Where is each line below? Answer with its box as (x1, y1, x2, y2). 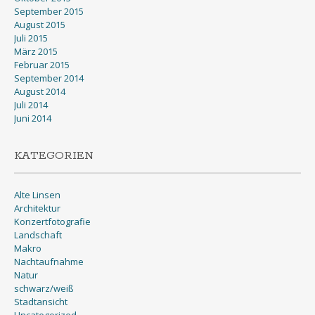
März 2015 (14, 45, 58, 58)
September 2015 (14, 5, 84, 18)
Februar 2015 (14, 58, 70, 71)
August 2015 (14, 18, 65, 31)
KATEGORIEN (14, 148, 94, 163)
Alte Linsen (14, 188, 60, 201)
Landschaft (14, 229, 62, 241)
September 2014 (14, 72, 84, 84)
